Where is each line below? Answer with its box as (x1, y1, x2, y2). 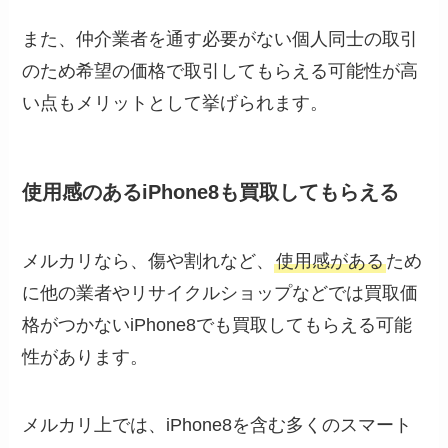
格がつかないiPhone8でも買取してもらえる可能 (22, 315, 413, 336)
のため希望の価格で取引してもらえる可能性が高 (22, 61, 419, 82)
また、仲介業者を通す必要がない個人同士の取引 (22, 29, 419, 50)
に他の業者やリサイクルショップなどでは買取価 (22, 283, 419, 304)
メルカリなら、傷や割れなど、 (22, 251, 275, 272)
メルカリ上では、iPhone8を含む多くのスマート (22, 414, 413, 435)
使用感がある (276, 251, 385, 272)
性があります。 (22, 347, 149, 368)
